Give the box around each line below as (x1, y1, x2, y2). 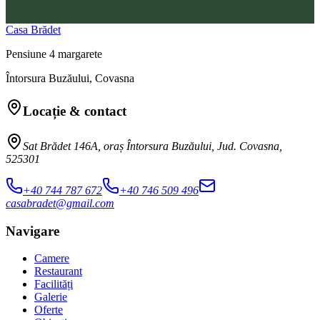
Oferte (34, 304, 63, 316)
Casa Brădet (6, 24, 61, 36)
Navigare (6, 223, 59, 239)
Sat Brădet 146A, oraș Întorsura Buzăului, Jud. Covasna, (23, 139, 282, 152)
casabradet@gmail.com (6, 196, 114, 209)
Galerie (34, 291, 67, 304)
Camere (34, 252, 69, 265)
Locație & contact (23, 104, 126, 119)
